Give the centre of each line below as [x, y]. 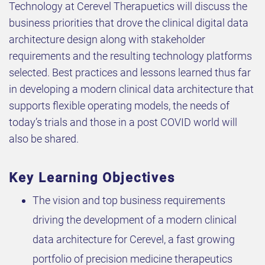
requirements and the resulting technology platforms [130, 56]
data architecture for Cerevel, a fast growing [134, 239]
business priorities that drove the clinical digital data [129, 22]
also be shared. [44, 138]
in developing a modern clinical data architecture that [131, 89]
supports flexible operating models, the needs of [119, 105]
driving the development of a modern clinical [135, 219]
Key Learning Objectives [92, 177]
